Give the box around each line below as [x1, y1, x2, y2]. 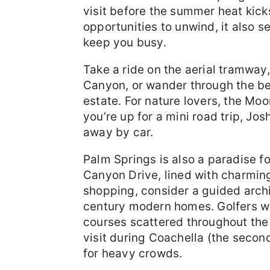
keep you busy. [83, 36, 166, 49]
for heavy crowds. [83, 246, 183, 260]
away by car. [83, 125, 154, 139]
